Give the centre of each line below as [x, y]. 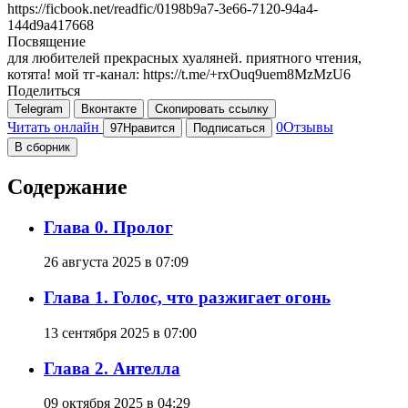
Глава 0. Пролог [108, 227]
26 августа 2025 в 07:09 [116, 262]
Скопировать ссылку [212, 108]
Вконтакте [109, 108]
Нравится [149, 127]
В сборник [42, 147]
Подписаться [229, 127]
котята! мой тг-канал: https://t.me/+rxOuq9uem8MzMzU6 [179, 74]
